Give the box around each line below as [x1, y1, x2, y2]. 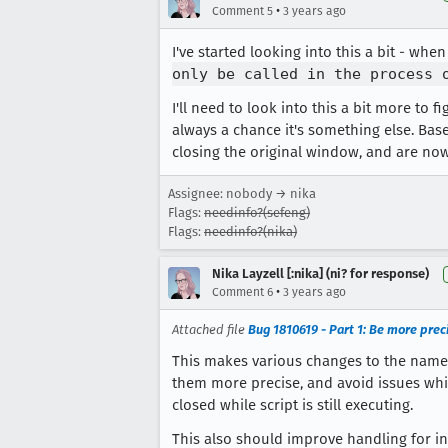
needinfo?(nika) [204, 224, 297, 239]
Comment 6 [212, 285, 273, 299]
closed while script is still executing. [172, 396, 413, 414]
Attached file [172, 322, 248, 337]
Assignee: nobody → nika [168, 186, 316, 201]
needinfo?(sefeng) [204, 205, 310, 220]
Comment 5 [212, 4, 273, 18]
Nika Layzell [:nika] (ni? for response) [212, 266, 429, 281]
